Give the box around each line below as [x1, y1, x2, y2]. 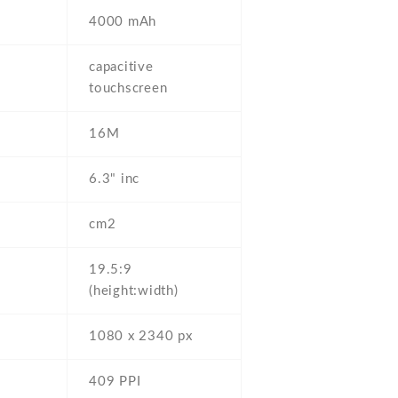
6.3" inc [89, 172, 139, 187]
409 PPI [89, 375, 141, 389]
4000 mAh [89, 15, 156, 29]
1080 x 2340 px [89, 330, 193, 344]
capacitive [89, 60, 154, 75]
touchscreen [89, 82, 168, 96]
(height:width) [89, 284, 179, 298]
